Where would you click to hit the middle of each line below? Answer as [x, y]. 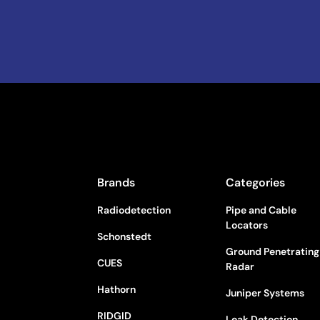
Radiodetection [134, 210]
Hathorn [117, 289]
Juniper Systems [265, 293]
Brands [116, 182]
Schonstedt [125, 236]
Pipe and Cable [261, 210]
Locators [247, 225]
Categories [256, 182]
